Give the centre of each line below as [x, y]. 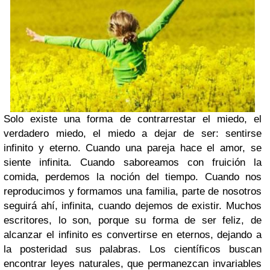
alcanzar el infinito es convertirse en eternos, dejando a [133, 235]
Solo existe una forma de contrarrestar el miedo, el [133, 119]
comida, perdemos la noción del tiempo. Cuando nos [133, 177]
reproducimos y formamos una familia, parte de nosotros [133, 192]
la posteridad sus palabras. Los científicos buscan [133, 250]
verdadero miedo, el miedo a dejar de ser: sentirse [133, 134]
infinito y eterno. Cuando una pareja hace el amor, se [133, 148]
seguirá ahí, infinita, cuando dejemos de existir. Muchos [133, 206]
